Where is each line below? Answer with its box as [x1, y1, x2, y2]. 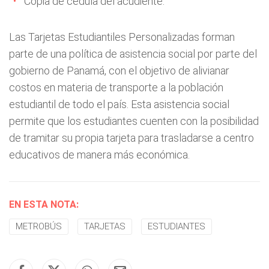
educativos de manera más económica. [9, 148, 190, 161]
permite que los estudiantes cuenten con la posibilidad [9, 115, 259, 127]
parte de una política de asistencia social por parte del [9, 47, 257, 60]
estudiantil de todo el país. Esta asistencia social [9, 98, 229, 110]
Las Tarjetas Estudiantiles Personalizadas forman [9, 31, 235, 43]
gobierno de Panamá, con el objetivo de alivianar [9, 64, 229, 77]
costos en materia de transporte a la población [9, 81, 223, 94]
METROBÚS [16, 221, 62, 232]
